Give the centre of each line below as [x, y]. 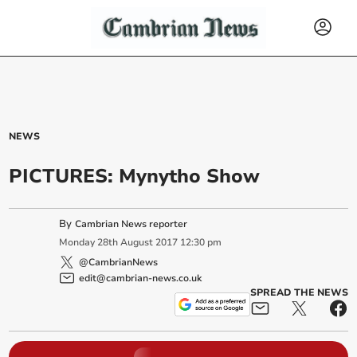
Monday [77, 243]
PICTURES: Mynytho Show [135, 176]
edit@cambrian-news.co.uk [141, 278]
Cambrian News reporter [131, 224]
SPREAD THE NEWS [299, 292]
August [137, 243]
